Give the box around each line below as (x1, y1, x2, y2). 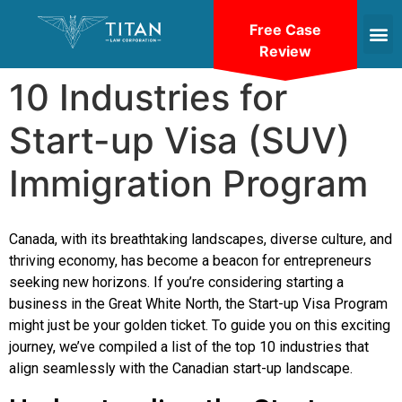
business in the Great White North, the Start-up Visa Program (9, 295, 388, 312)
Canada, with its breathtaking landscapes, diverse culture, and (9, 231, 392, 248)
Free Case (249, 21, 321, 39)
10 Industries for (9, 75, 287, 119)
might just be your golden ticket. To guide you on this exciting (9, 317, 390, 334)
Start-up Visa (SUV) (9, 118, 350, 162)
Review (259, 42, 311, 60)
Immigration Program (9, 162, 368, 205)
